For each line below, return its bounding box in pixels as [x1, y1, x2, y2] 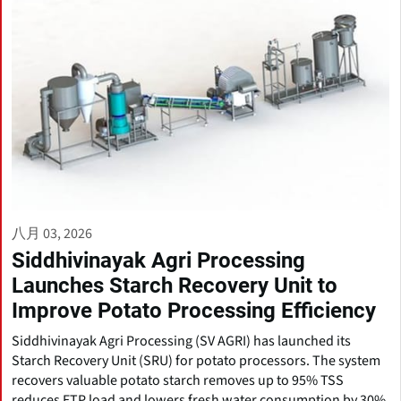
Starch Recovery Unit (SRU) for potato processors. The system [12, 350, 380, 371]
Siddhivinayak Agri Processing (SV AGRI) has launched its [12, 330, 351, 351]
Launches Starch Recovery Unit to [12, 272, 337, 298]
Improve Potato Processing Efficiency [12, 297, 376, 323]
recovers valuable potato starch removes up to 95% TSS [12, 370, 344, 390]
